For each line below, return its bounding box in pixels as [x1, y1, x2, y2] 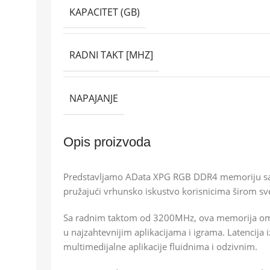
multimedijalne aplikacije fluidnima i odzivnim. [63, 240, 257, 253]
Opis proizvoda [63, 134, 151, 149]
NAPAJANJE [69, 91, 118, 105]
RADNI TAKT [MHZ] [69, 48, 153, 62]
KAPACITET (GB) [69, 5, 140, 19]
